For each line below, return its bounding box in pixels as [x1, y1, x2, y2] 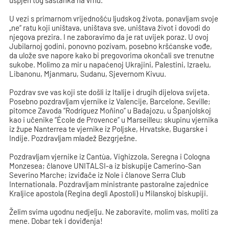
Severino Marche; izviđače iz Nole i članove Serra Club [9, 170, 186, 180]
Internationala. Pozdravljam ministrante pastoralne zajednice [9, 179, 209, 189]
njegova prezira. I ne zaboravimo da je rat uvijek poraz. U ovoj [9, 32, 209, 42]
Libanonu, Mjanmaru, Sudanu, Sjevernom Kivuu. [9, 69, 167, 79]
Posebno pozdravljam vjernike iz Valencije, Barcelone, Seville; [9, 97, 211, 106]
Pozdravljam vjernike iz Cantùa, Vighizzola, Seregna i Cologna [9, 152, 211, 162]
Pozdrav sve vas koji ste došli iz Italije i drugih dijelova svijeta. [9, 87, 210, 97]
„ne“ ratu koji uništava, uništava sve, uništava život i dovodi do [9, 23, 211, 33]
